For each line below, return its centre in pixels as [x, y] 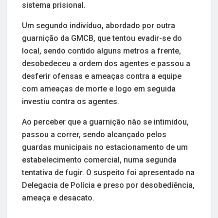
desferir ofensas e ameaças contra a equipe [102, 76]
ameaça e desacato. [58, 198]
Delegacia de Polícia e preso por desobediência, [108, 185]
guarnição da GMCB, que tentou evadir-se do [102, 38]
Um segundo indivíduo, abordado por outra [99, 25]
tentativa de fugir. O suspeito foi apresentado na [108, 172]
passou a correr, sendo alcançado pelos [94, 134]
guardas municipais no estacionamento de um [105, 147]
